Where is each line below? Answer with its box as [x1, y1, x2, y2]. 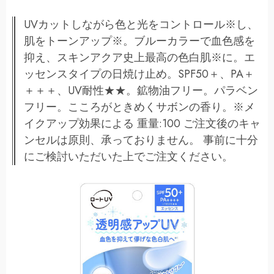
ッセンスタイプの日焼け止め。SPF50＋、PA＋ [24, 66, 254, 82]
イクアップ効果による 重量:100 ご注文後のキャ [24, 116, 261, 131]
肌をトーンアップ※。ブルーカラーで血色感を [24, 33, 255, 49]
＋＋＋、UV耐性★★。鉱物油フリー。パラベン [24, 83, 258, 98]
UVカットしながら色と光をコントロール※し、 [24, 17, 258, 32]
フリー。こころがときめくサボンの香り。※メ [24, 99, 255, 115]
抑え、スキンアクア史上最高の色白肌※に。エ [24, 50, 255, 65]
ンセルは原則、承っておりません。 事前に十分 [24, 132, 258, 148]
